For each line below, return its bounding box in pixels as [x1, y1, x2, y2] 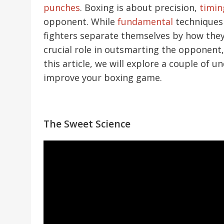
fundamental [117, 15, 173, 27]
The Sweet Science [43, 116, 130, 130]
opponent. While [43, 15, 117, 27]
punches [43, 1, 80, 13]
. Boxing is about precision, [80, 1, 199, 13]
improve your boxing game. [43, 71, 162, 83]
